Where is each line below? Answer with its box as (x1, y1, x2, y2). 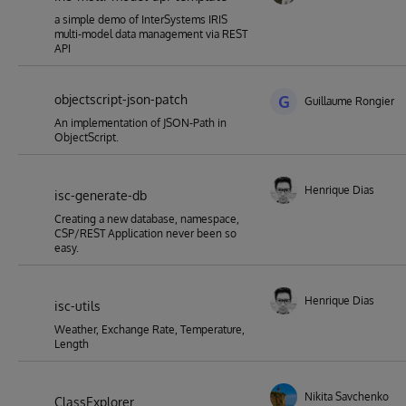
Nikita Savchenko (304, 390, 389, 403)
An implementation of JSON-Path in (54, 116, 227, 130)
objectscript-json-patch (54, 92, 188, 107)
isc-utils (54, 298, 101, 314)
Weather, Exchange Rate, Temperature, (54, 323, 245, 336)
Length (54, 337, 89, 351)
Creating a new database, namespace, (54, 212, 239, 226)
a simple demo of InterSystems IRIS (54, 13, 227, 26)
